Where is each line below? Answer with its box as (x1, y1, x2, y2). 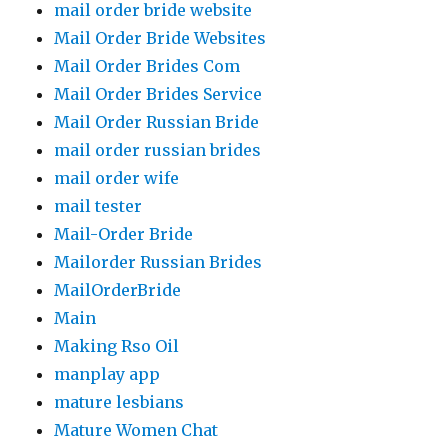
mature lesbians (54, 392, 185, 412)
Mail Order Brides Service (54, 84, 263, 104)
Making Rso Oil (54, 336, 180, 356)
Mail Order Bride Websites (54, 28, 267, 48)
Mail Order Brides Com (54, 56, 241, 76)
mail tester (54, 196, 143, 216)
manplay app (54, 364, 161, 384)
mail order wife (54, 168, 180, 188)
